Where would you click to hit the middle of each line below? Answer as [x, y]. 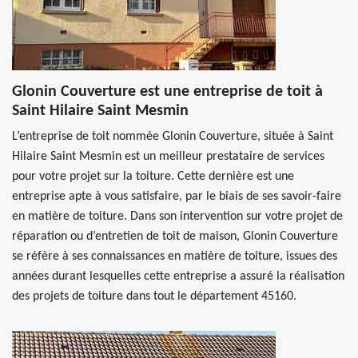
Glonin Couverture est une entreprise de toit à [167, 92]
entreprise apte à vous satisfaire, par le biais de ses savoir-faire [177, 197]
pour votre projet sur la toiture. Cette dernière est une [153, 177]
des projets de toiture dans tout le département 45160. [154, 296]
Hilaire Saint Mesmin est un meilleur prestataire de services [168, 157]
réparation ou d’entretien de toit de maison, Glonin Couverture [175, 237]
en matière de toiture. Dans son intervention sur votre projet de [177, 217]
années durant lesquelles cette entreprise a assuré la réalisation [178, 276]
